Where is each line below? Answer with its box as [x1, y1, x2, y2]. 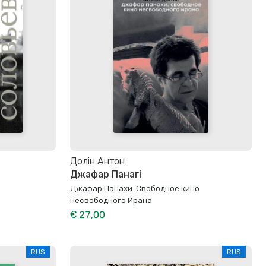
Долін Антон [70, 156, 125, 167]
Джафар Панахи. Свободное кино [70, 183, 199, 193]
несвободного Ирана [70, 195, 152, 205]
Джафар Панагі [70, 169, 141, 180]
